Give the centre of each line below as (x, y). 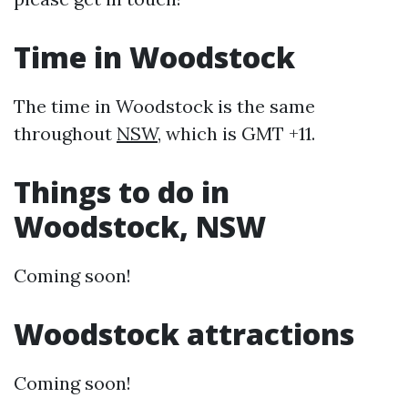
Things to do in (122, 191)
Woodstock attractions (184, 333)
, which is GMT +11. (236, 133)
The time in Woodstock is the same (164, 106)
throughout (65, 133)
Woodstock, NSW (140, 226)
